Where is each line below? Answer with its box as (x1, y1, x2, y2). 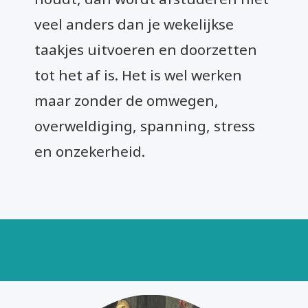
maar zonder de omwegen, (34, 90, 219, 110)
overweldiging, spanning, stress (34, 115, 255, 135)
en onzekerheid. (34, 141, 145, 161)
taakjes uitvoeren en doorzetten (34, 39, 257, 59)
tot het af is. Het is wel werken (34, 65, 242, 85)
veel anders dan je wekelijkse (34, 14, 234, 34)
